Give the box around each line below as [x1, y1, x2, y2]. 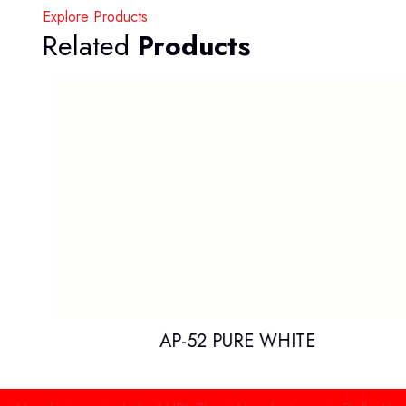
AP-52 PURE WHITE [146, 328, 303, 355]
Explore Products [43, 5, 148, 27]
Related [43, 25, 138, 65]
